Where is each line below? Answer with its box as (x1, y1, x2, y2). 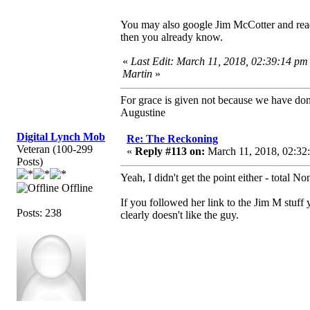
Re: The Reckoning (127, 132, 218, 145)
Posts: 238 (17, 206, 62, 219)
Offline (59, 181, 93, 194)
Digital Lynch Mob (17, 130, 105, 143)
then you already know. (120, 30, 223, 43)
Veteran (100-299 (17, 143, 93, 155)
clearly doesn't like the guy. (120, 208, 239, 221)
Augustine (120, 106, 165, 118)
